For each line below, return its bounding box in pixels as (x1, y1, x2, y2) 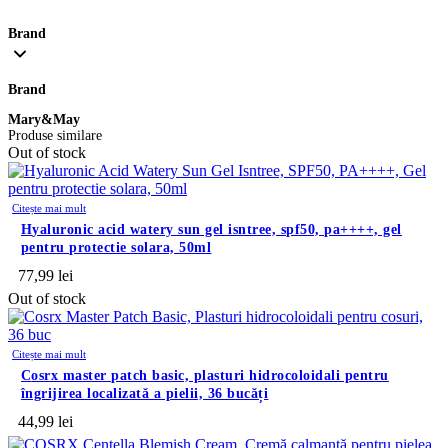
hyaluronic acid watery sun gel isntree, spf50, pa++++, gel (20, 222, 33, 238)
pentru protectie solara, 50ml (20, 240, 212, 256)
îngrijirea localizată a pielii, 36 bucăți (20, 386, 269, 402)
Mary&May (8, 112, 80, 128)
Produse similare (8, 128, 102, 144)
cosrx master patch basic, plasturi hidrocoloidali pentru (20, 368, 32, 384)
